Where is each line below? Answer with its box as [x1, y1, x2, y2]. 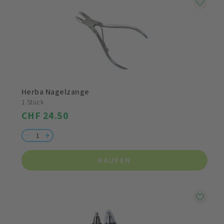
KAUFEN [98, 155, 131, 166]
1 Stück [21, 97, 44, 107]
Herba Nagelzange [21, 86, 89, 97]
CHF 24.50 [21, 109, 69, 122]
